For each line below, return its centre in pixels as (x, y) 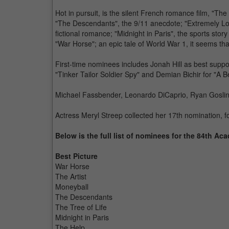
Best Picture (76, 156)
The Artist (71, 176)
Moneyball (72, 187)
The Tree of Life (81, 207)
